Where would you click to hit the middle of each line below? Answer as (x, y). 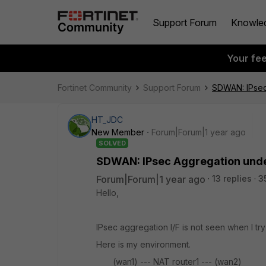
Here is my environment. (143, 244)
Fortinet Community (95, 88)
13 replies (232, 178)
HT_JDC (107, 120)
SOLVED (112, 143)
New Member (118, 132)
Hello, (107, 193)
